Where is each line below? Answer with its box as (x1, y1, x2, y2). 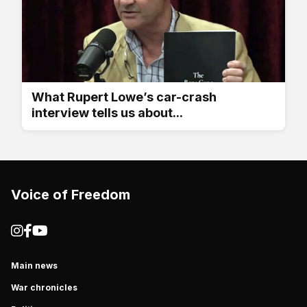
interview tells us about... (32, 105, 183, 120)
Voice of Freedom (11, 186, 130, 203)
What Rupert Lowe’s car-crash (32, 89, 217, 104)
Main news (11, 260, 58, 271)
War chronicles (11, 282, 77, 293)
